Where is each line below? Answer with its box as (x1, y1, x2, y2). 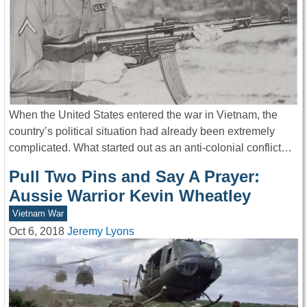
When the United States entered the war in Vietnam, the (9, 108, 278, 121)
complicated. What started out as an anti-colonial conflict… (9, 141, 292, 153)
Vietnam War (12, 208, 64, 219)
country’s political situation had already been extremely (9, 125, 275, 137)
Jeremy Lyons (67, 225, 134, 237)
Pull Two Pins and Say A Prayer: (9, 167, 260, 186)
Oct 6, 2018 (9, 225, 64, 237)
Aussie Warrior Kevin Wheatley (9, 186, 251, 205)
